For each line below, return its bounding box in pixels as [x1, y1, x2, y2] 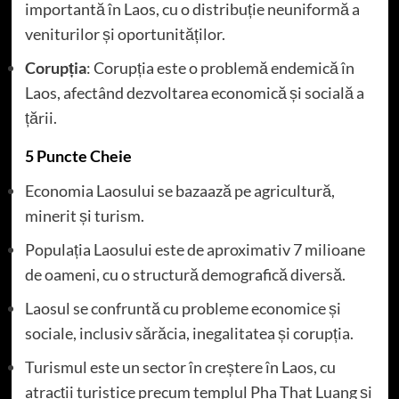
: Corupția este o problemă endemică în [85, 58, 354, 78]
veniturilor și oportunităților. [24, 24, 225, 45]
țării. [24, 108, 57, 128]
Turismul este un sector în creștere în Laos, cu [24, 357, 336, 378]
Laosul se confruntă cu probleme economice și [24, 298, 341, 319]
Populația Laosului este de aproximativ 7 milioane [24, 240, 365, 260]
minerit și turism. [24, 206, 144, 226]
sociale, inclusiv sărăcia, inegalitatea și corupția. [24, 323, 354, 344]
